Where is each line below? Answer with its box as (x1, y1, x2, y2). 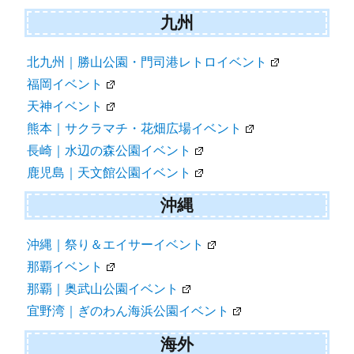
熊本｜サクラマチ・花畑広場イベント (27, 121, 243, 135)
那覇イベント (27, 260, 104, 274)
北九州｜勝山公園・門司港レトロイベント (27, 55, 268, 69)
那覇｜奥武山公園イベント (27, 282, 179, 296)
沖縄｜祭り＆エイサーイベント (27, 238, 205, 252)
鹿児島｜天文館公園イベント (27, 165, 192, 179)
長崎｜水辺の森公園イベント (27, 143, 192, 157)
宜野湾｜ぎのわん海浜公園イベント (27, 304, 230, 318)
